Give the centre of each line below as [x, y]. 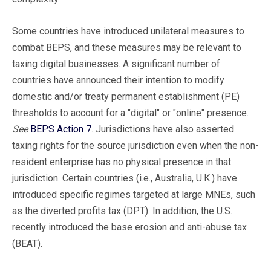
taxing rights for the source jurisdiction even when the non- [135, 145]
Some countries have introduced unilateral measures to [128, 31]
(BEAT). [27, 243]
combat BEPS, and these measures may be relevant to [127, 47]
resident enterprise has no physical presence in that [122, 162]
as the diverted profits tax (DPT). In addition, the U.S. [122, 211]
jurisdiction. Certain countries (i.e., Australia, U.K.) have [125, 178]
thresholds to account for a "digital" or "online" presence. [130, 113]
